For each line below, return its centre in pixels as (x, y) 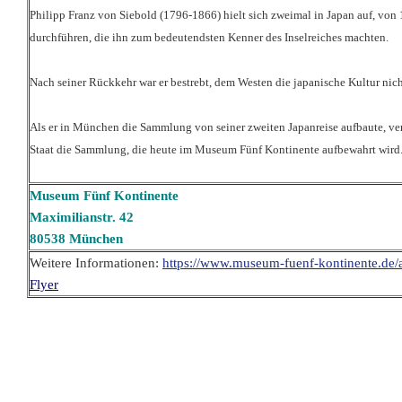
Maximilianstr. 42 (82, 218)
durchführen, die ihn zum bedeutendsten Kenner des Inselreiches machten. (209, 38)
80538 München (76, 239)
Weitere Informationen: (96, 263)
